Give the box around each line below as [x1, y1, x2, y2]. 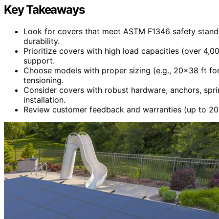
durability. [23, 36, 60, 46]
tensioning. [23, 75, 64, 85]
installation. [23, 94, 66, 105]
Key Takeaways [4, 2, 85, 17]
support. [23, 55, 55, 66]
